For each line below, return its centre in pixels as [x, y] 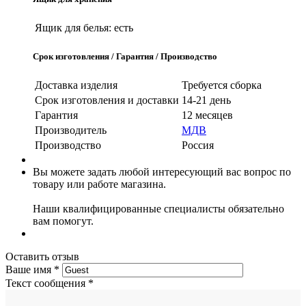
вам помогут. [63, 221]
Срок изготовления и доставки [107, 100]
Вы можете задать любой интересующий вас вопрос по [162, 172]
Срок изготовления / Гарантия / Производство [125, 56]
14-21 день [206, 100]
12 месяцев [207, 115]
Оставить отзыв [42, 257]
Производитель [71, 130]
